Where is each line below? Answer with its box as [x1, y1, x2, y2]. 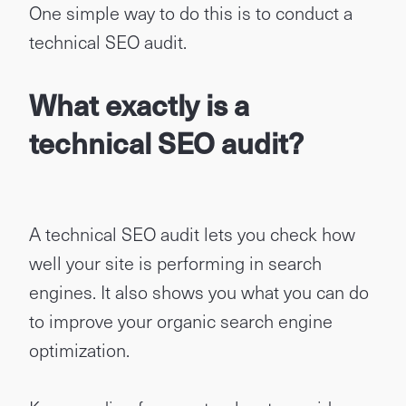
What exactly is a [29, 82, 249, 126]
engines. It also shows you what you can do [29, 278, 369, 305]
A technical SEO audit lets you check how [29, 220, 355, 247]
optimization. [29, 336, 130, 363]
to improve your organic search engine [29, 307, 333, 334]
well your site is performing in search [29, 249, 322, 276]
